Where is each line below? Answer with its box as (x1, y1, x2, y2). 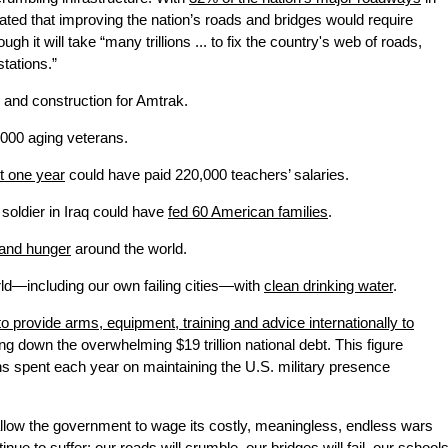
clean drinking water (264, 278, 393, 295)
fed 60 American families (168, 204, 328, 221)
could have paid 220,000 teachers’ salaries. (65, 167, 349, 184)
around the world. (71, 241, 187, 258)
